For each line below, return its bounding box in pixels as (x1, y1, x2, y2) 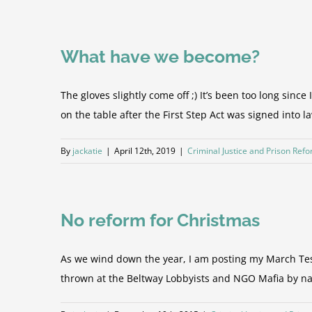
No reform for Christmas (61, 210, 260, 231)
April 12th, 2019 (114, 145, 175, 157)
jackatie (72, 145, 102, 157)
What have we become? (61, 46, 260, 67)
